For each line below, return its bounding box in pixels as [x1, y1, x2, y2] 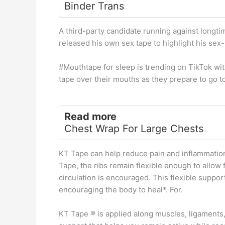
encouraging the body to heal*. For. [59, 185, 183, 194]
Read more [64, 110, 117, 123]
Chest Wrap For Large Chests [64, 123, 203, 135]
